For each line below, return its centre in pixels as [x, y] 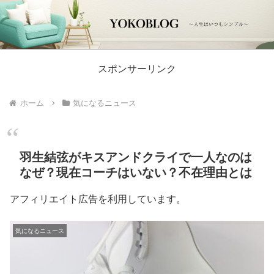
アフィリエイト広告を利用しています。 [98, 198]
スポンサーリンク [137, 68]
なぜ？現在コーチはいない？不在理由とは [136, 171]
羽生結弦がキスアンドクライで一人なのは [136, 156]
